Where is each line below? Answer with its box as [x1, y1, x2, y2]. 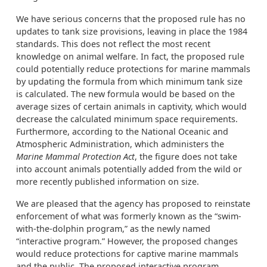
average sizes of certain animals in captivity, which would [16, 101, 247, 112]
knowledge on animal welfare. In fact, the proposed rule [16, 51, 244, 62]
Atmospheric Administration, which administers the [16, 138, 224, 150]
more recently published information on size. [16, 176, 199, 187]
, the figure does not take [135, 151, 237, 162]
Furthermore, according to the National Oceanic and [16, 126, 228, 137]
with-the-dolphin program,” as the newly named [16, 223, 210, 234]
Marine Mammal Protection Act [16, 151, 135, 162]
